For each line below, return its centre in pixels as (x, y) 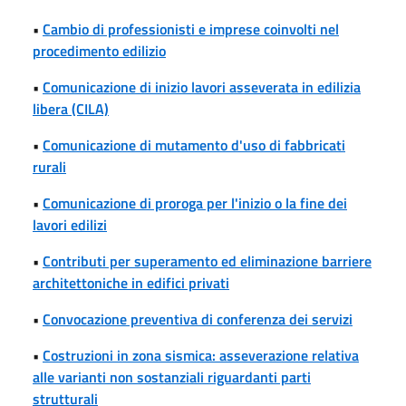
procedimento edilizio (99, 50)
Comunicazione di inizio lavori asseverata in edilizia (202, 87)
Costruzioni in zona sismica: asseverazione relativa (201, 355)
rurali (49, 166)
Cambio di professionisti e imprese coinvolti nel (191, 29)
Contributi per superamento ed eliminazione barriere (207, 261)
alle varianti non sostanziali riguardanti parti (172, 377)
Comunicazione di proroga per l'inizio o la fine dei (195, 203)
